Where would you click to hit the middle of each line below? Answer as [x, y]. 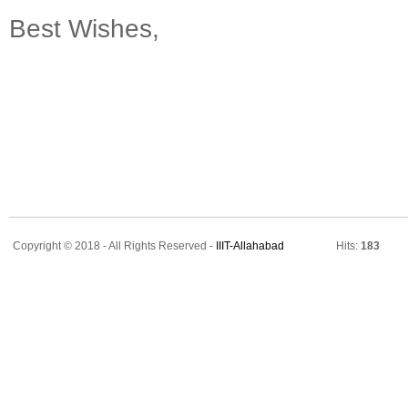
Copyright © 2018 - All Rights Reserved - [114, 246]
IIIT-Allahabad [250, 246]
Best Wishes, [84, 28]
